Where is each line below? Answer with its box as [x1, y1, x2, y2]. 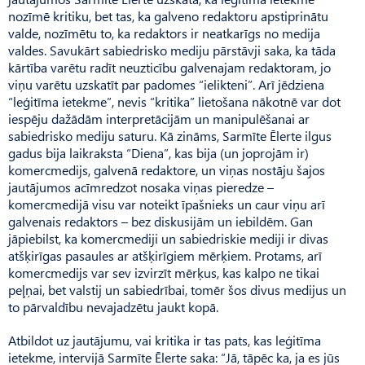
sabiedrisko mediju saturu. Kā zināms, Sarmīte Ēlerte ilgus [8, 126, 332, 144]
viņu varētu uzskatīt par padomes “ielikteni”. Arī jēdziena [8, 75, 324, 93]
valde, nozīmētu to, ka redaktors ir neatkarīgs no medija [8, 24, 320, 42]
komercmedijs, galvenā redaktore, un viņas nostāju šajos [8, 161, 325, 178]
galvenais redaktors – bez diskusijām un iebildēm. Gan [8, 212, 313, 230]
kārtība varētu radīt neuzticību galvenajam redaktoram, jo [8, 58, 331, 76]
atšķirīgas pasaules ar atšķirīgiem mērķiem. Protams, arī [8, 246, 322, 264]
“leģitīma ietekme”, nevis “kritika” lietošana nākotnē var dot [8, 92, 341, 110]
